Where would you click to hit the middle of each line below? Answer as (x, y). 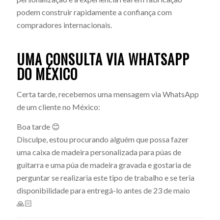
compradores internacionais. (64, 25)
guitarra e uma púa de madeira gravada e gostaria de (104, 165)
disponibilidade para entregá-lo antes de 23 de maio (103, 190)
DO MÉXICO (47, 74)
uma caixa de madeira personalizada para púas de (99, 152)
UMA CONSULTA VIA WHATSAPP (103, 59)
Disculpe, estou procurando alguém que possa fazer (102, 139)
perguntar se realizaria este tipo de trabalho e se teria (105, 177)
